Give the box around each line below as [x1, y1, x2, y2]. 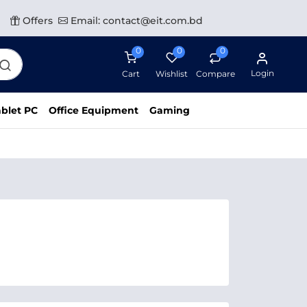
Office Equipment [49, 104, 138, 116]
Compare [195, 68, 235, 79]
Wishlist [156, 68, 188, 79]
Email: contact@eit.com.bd [68, 14, 203, 27]
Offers [20, 14, 53, 27]
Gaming [149, 104, 190, 116]
